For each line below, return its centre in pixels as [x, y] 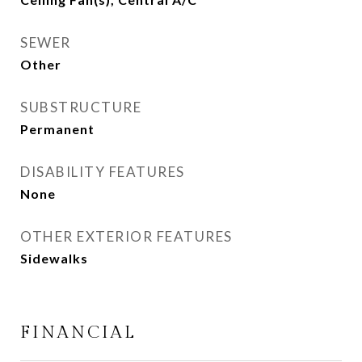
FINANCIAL [78, 333]
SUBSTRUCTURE [81, 107]
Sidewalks [54, 259]
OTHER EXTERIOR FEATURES [126, 237]
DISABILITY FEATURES [103, 172]
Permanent [57, 129]
